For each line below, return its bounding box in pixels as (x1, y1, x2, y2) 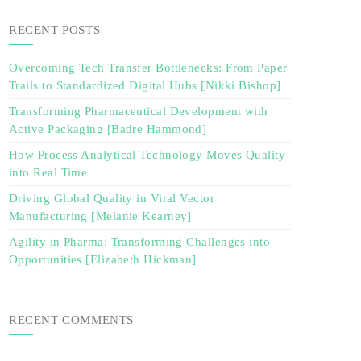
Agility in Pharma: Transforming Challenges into (9, 235, 271, 249)
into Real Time (9, 166, 88, 180)
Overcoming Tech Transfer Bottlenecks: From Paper (9, 61, 288, 75)
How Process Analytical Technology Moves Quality (9, 148, 286, 162)
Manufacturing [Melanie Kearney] (9, 210, 192, 223)
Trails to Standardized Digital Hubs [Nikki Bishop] (9, 79, 281, 93)
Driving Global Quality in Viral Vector (9, 192, 215, 205)
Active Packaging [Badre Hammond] (9, 122, 207, 136)
